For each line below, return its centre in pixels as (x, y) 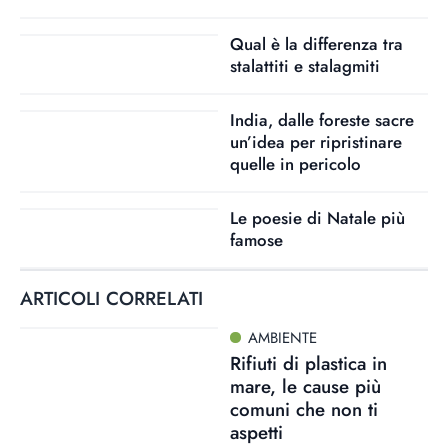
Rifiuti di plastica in (308, 363)
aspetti (256, 432)
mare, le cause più (305, 386)
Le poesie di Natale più (317, 218)
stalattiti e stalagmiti (304, 66)
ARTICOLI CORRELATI (111, 298)
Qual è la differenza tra (316, 44)
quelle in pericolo (295, 164)
